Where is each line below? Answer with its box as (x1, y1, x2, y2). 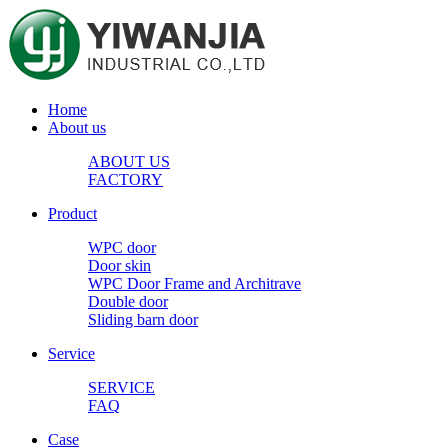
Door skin (88, 257, 151, 274)
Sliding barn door (88, 311, 198, 328)
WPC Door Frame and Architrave (88, 275, 301, 292)
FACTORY (88, 171, 163, 188)
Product (48, 205, 97, 222)
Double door (88, 293, 168, 310)
